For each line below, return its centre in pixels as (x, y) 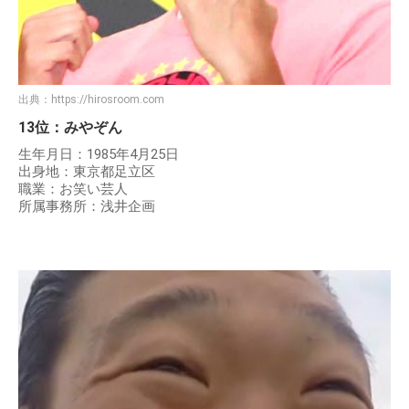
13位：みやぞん (70, 128)
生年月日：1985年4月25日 (99, 155)
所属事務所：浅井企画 (87, 207)
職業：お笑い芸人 (73, 189)
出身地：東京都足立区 (87, 172)
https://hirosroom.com (108, 100)
